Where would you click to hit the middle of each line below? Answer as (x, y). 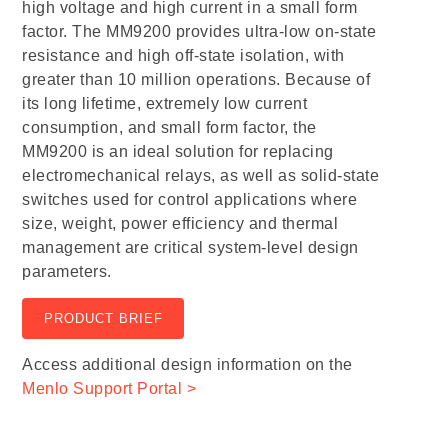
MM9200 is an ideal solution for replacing (178, 151)
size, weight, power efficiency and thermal (180, 223)
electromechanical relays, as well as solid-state (201, 175)
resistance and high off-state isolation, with (183, 55)
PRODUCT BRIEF (103, 319)
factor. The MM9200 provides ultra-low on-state (199, 31)
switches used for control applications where (190, 199)
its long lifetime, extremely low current (165, 103)
